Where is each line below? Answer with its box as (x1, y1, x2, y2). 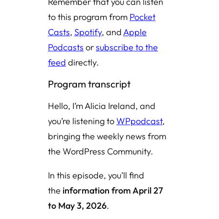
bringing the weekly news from (48, 131, 166, 142)
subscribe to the (96, 42, 158, 53)
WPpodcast (116, 115, 162, 127)
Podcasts (48, 42, 84, 53)
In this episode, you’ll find (48, 170, 144, 181)
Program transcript (48, 78, 131, 90)
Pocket (130, 11, 155, 22)
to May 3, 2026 (48, 200, 107, 211)
